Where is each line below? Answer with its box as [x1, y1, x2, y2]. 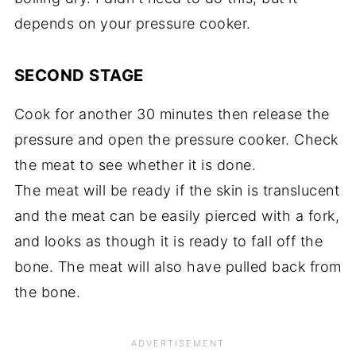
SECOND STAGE [14, 64, 144, 85]
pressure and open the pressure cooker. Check [14, 130, 339, 148]
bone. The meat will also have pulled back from [14, 257, 342, 275]
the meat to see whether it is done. [14, 156, 257, 173]
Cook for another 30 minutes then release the [14, 105, 330, 122]
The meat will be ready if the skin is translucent [14, 181, 340, 199]
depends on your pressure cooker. [14, 14, 251, 32]
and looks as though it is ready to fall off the [14, 232, 323, 250]
